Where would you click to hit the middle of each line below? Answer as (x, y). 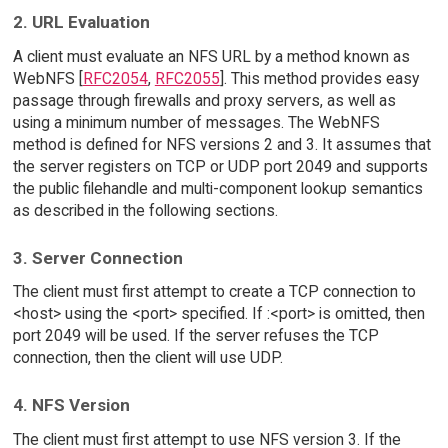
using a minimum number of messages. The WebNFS (196, 122)
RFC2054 (115, 78)
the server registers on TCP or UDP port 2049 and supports (220, 166)
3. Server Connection (97, 257)
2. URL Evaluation (81, 22)
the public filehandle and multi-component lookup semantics (217, 188)
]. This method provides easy (319, 78)
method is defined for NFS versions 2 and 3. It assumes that (221, 144)
